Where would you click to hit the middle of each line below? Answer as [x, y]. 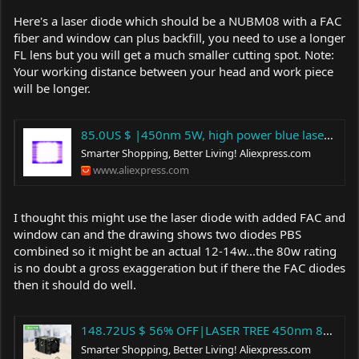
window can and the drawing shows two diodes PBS [157, 234]
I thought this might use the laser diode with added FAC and [179, 217]
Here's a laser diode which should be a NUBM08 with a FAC [177, 20]
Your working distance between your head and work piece [173, 71]
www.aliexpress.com [141, 170]
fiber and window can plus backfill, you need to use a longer [179, 37]
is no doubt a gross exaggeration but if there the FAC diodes [179, 267]
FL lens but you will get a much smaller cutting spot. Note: [174, 54]
